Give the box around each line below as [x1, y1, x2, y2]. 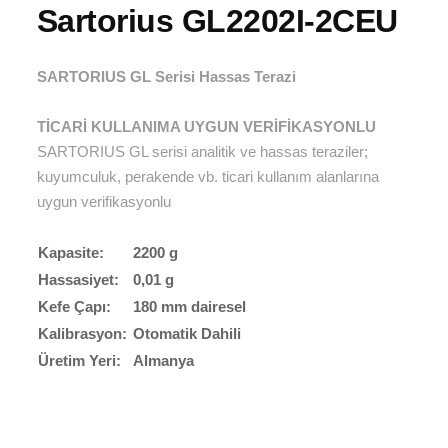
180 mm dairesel [128, 298, 246, 316]
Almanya [128, 352, 194, 370]
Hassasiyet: [37, 271, 119, 289]
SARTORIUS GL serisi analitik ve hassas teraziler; [36, 143, 368, 161]
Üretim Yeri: [37, 352, 121, 370]
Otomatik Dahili [128, 325, 241, 343]
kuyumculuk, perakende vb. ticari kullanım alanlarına [36, 168, 379, 186]
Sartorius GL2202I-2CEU [36, 3, 398, 40]
